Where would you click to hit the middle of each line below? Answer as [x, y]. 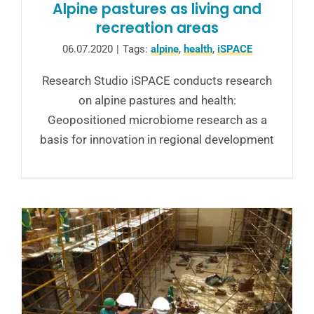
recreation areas [157, 28]
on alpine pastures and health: [157, 100]
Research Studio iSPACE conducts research [157, 80]
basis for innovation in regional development [157, 139]
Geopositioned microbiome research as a [157, 120]
